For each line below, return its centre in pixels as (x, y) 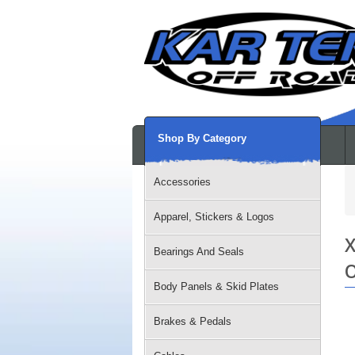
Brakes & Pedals (193, 321)
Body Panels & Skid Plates (216, 286)
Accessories (182, 182)
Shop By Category (202, 138)
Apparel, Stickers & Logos (214, 217)
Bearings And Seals (199, 252)
